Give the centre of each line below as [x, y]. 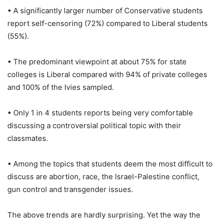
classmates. [28, 138]
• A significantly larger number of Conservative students [105, 10]
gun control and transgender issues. [70, 189]
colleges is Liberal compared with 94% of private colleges [107, 74]
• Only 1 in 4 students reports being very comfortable [100, 112]
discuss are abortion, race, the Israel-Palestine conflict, [103, 176]
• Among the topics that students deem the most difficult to [110, 164]
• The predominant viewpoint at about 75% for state [97, 61]
